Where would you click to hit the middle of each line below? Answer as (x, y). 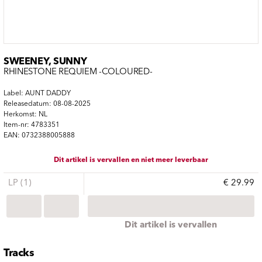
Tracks (19, 253)
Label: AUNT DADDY (37, 93)
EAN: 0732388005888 (39, 135)
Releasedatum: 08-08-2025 (47, 104)
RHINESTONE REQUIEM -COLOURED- (78, 72)
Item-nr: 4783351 (32, 125)
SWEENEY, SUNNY (45, 62)
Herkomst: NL (25, 114)
